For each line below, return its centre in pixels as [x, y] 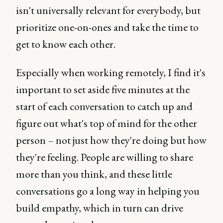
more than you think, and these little [94, 174]
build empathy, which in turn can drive [100, 208]
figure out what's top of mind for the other [107, 123]
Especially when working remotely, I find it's [111, 72]
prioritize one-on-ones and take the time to [107, 27]
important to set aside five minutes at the [103, 89]
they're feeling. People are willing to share [105, 157]
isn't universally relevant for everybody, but [108, 10]
